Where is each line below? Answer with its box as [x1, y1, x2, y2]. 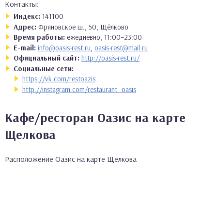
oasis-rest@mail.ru [94, 43, 148, 52]
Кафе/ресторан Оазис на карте [5, 109, 186, 125]
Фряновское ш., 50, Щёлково [38, 22, 128, 31]
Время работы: [14, 32, 65, 42]
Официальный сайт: [14, 53, 79, 62]
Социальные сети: [14, 63, 74, 73]
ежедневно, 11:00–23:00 [67, 32, 142, 42]
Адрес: [14, 22, 36, 31]
